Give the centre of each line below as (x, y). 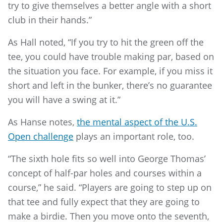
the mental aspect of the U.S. (137, 122)
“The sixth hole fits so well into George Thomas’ (107, 158)
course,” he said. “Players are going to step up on (110, 187)
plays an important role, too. (134, 136)
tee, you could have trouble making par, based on (111, 56)
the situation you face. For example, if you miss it (110, 71)
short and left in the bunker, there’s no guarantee (110, 85)
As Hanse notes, (42, 122)
